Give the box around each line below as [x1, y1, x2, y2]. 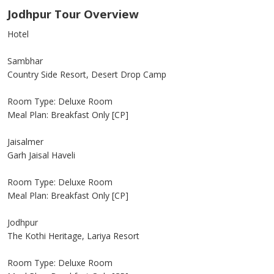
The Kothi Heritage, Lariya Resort [7, 230, 139, 242]
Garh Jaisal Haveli [7, 149, 75, 161]
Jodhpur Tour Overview [7, 6, 139, 22]
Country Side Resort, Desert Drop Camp [7, 68, 166, 81]
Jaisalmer [7, 136, 43, 148]
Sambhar [7, 55, 43, 67]
